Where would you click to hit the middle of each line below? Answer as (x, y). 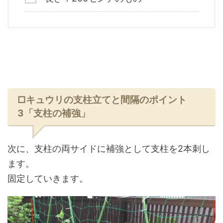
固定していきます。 (48, 178)
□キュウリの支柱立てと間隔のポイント (102, 100)
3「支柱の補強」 (54, 113)
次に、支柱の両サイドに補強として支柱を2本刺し (109, 149)
